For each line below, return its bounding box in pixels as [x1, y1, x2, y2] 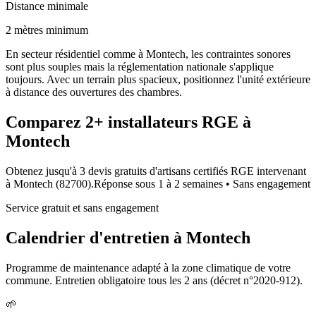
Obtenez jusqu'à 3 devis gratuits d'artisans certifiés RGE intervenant [6, 164, 306, 177]
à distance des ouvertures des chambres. [6, 85, 182, 98]
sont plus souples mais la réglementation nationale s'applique [6, 60, 274, 73]
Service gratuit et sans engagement [6, 201, 159, 214]
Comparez [6, 112, 85, 131]
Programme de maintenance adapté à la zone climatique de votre [6, 261, 291, 274]
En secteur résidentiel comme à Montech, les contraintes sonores [6, 47, 291, 60]
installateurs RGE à [104, 112, 251, 131]
